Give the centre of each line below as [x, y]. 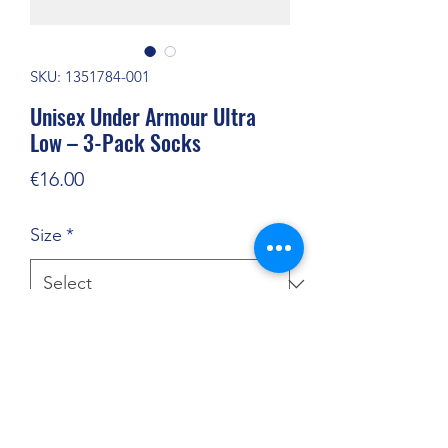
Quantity [59, 338]
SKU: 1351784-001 [90, 77]
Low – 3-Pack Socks [115, 142]
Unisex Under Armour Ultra [143, 116]
